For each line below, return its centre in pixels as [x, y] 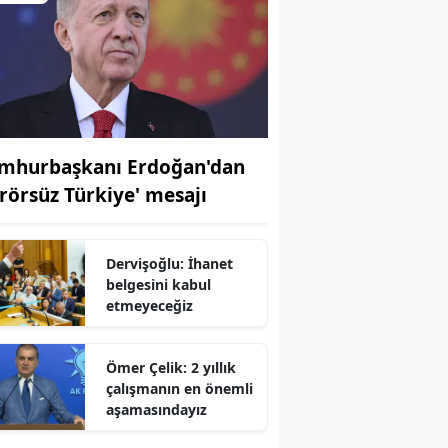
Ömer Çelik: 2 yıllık [170, 367]
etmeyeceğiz [149, 305]
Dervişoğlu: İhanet [169, 263]
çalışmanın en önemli [179, 388]
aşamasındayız [156, 409]
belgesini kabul [158, 284]
